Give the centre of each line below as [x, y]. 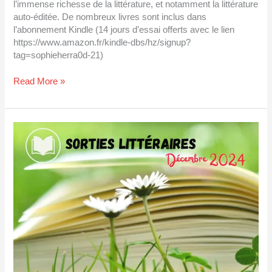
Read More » [39, 81]
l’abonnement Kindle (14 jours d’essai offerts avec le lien [124, 30]
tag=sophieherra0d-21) [59, 56]
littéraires [31, 141]
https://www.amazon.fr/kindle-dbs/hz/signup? [102, 43]
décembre [33, 153]
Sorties [27, 128]
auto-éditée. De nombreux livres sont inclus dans [110, 17]
